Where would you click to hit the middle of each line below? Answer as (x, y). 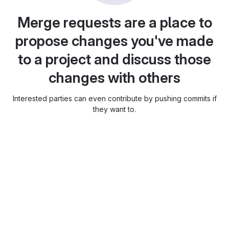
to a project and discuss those (114, 59)
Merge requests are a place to (114, 22)
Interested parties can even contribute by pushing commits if (114, 98)
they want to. (114, 109)
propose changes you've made (114, 41)
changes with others (114, 78)
